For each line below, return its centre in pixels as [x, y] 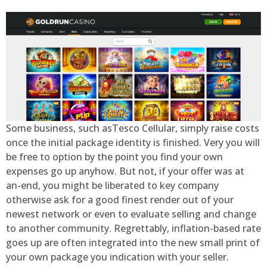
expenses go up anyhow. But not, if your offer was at [125, 171]
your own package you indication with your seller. [117, 257]
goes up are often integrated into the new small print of [133, 242]
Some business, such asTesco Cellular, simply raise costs [133, 128]
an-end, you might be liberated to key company [112, 185]
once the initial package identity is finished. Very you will [133, 142]
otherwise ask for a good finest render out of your [120, 199]
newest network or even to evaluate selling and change [131, 214]
